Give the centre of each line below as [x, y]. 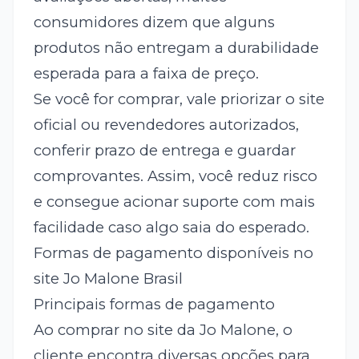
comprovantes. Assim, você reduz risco [175, 176]
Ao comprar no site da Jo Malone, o [163, 330]
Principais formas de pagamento [154, 305]
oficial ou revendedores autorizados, [166, 125]
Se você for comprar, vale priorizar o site [179, 99]
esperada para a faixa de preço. [146, 74]
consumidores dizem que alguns [154, 22]
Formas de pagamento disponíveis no [173, 253]
